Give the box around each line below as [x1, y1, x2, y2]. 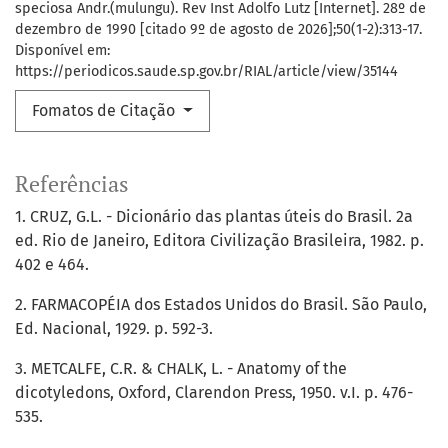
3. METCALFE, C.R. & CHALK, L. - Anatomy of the [15, 359, 347, 379]
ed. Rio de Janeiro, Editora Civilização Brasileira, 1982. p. [15, 231, 424, 251]
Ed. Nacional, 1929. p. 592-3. [15, 319, 213, 339]
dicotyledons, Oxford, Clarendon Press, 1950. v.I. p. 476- [15, 383, 413, 403]
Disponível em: [15, 42, 110, 60]
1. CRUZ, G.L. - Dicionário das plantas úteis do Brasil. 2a [15, 207, 413, 227]
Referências [15, 170, 129, 199]
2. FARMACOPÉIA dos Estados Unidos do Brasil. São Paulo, [15, 295, 427, 315]
